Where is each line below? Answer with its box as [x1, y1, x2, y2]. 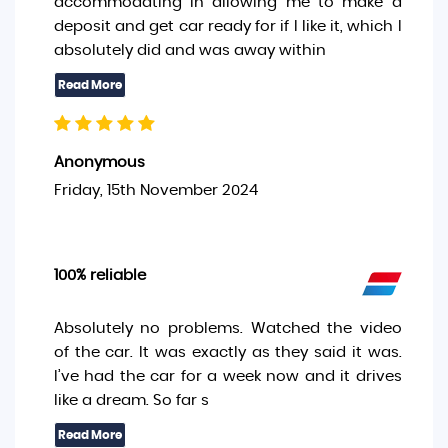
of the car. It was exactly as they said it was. [53, 345, 402, 360]
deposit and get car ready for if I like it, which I [53, 19, 402, 34]
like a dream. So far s [53, 393, 209, 408]
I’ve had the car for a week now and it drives [53, 369, 402, 384]
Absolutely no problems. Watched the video [53, 321, 402, 336]
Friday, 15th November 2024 [53, 183, 258, 198]
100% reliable [53, 268, 146, 283]
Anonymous [53, 155, 145, 170]
